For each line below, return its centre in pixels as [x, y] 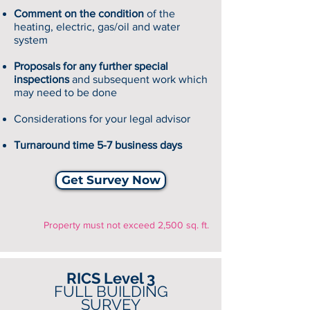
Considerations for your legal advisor [102, 119]
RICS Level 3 [111, 278]
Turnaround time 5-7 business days [98, 145]
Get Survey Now [111, 180]
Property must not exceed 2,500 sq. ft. [126, 225]
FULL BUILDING [111, 291]
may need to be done [65, 92]
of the [159, 13]
